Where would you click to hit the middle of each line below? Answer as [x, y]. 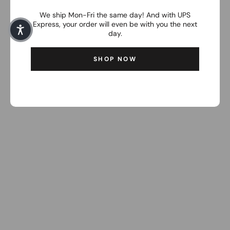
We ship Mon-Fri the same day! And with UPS [115, 15]
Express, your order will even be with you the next [115, 24]
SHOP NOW [115, 59]
